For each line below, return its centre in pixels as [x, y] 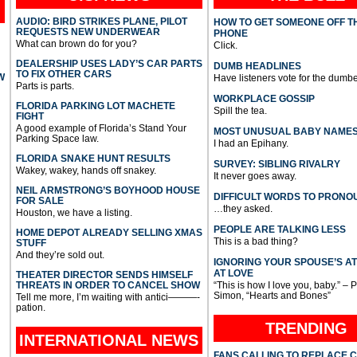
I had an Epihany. [251, 143]
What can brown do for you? [76, 43]
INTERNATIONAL [86, 340]
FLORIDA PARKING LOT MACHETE [95, 106]
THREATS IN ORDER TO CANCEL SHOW [108, 285]
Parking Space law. [57, 138]
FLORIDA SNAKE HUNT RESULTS [93, 158]
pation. [30, 307]
